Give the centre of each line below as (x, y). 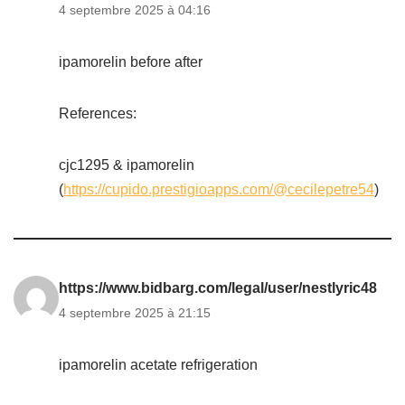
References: (98, 113)
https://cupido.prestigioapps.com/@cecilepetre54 (219, 189)
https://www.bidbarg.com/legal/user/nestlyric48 (218, 288)
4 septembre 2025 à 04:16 (135, 10)
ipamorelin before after (131, 62)
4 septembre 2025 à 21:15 (135, 313)
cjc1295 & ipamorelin (127, 165)
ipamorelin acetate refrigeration (158, 365)
